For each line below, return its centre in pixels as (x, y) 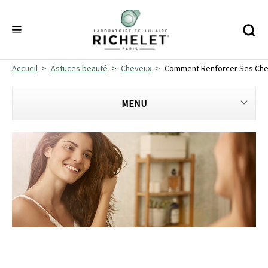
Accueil (25, 68)
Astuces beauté (79, 68)
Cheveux (136, 68)
